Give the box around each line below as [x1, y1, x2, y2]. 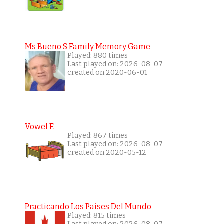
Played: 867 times [67, 131, 128, 140]
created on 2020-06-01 [67, 68, 147, 77]
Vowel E [24, 122, 54, 132]
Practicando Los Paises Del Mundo [24, 202, 151, 212]
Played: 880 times [67, 51, 128, 60]
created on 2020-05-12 [67, 148, 146, 157]
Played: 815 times [67, 211, 126, 220]
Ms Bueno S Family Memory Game [24, 42, 150, 52]
